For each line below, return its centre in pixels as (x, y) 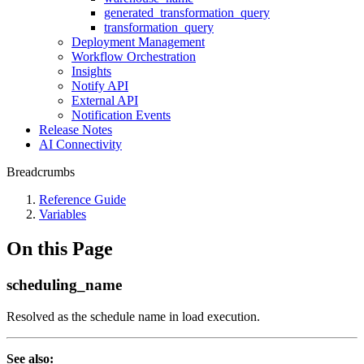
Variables (63, 214)
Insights (91, 71)
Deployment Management (138, 42)
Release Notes (76, 130)
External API (105, 100)
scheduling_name (64, 284)
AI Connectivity (80, 144)
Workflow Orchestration (134, 56)
